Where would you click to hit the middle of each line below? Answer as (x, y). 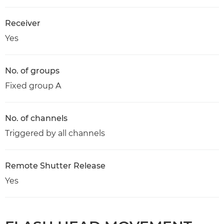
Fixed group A (33, 86)
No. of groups (32, 71)
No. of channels (36, 118)
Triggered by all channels (55, 133)
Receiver (23, 23)
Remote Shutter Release (55, 166)
